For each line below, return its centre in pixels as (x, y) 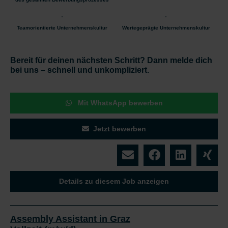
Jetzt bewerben (120, 129)
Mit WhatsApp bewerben (119, 103)
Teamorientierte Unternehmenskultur (62, 27)
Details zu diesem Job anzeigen (114, 181)
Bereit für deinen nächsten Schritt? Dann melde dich (111, 60)
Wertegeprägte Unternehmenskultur (166, 27)
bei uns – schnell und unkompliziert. (80, 70)
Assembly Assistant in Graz (70, 219)
